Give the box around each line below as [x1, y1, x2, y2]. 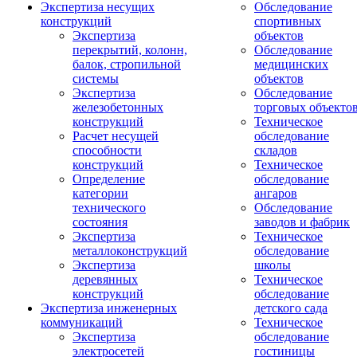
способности [73, 143, 142, 157]
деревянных [73, 273, 138, 286]
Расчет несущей [73, 129, 159, 143]
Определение [73, 172, 145, 186]
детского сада [254, 301, 328, 315]
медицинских [254, 57, 328, 71]
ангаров [254, 186, 297, 200]
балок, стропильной [73, 57, 181, 71]
